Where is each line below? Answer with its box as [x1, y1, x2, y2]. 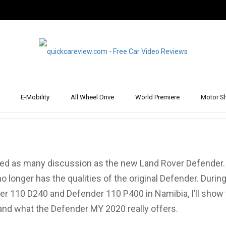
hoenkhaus [96, 98, 129, 105]
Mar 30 [135, 98, 155, 105]
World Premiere [135, 93, 180, 101]
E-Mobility [20, 93, 49, 101]
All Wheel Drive [70, 93, 114, 101]
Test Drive [58, 60, 168, 89]
